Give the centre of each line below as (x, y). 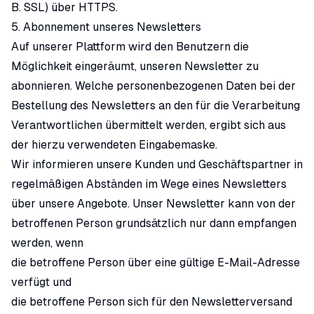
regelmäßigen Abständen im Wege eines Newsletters (149, 184)
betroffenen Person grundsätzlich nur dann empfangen (154, 223)
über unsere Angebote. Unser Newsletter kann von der (153, 204)
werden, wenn (47, 243)
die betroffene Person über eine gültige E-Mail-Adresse (156, 262)
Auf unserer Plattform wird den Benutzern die (130, 47)
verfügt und (41, 282)
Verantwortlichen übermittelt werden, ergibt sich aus (149, 125)
